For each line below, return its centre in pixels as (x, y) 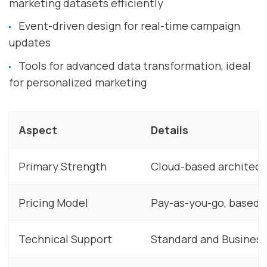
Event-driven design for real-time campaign (129, 26)
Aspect (38, 130)
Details (170, 130)
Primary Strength (63, 167)
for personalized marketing (78, 83)
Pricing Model (53, 203)
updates (30, 43)
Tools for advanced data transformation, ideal (134, 66)
